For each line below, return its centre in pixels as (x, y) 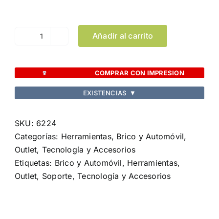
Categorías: (38, 137)
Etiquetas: (35, 163)
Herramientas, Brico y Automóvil (122, 137)
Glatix (52, 55)
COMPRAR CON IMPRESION (139, 73)
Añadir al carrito (123, 36)
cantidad (57, 68)
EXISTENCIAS (105, 93)
